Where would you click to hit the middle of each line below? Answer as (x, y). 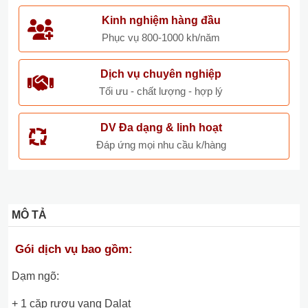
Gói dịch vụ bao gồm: (74, 249)
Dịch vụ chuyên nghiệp (161, 74)
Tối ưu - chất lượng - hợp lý (161, 91)
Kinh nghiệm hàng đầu (161, 20)
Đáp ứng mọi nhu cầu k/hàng (161, 145)
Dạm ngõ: (35, 276)
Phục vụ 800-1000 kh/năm (161, 37)
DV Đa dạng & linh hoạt (161, 128)
